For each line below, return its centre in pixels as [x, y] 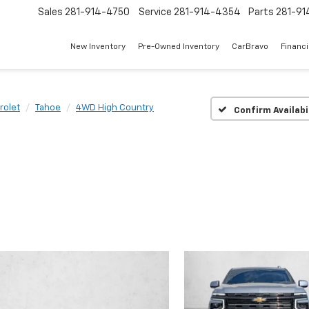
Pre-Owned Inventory [179, 47]
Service [155, 13]
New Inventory [98, 47]
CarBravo [250, 47]
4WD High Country [115, 108]
